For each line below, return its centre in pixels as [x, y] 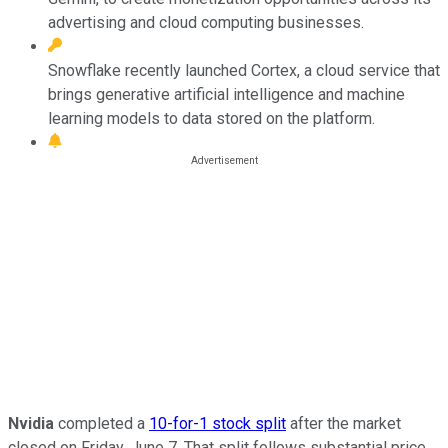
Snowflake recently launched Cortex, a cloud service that [244, 70]
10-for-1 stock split [217, 423]
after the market [343, 423]
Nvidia [31, 423]
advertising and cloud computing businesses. [206, 22]
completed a [101, 423]
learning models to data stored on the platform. [211, 118]
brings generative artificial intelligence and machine [226, 94]
